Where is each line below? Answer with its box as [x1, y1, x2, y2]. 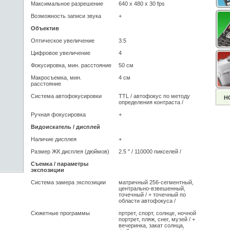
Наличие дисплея [30, 136, 76, 142]
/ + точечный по [143, 191, 186, 198]
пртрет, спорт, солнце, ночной [118, 210, 196, 216]
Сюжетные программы [30, 210, 90, 216]
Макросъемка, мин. [30, 74, 82, 81]
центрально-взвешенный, [118, 185, 185, 191]
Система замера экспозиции [30, 179, 106, 185]
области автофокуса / [118, 198, 176, 204]
